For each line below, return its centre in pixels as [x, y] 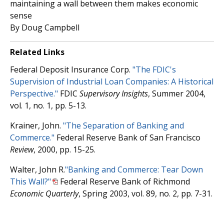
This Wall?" [30, 181]
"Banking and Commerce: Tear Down [134, 169]
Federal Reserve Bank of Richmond [124, 181]
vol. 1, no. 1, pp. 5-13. [48, 105]
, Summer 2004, [177, 93]
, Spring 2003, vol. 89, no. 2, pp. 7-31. [145, 193]
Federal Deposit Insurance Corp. [71, 69]
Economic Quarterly [44, 193]
